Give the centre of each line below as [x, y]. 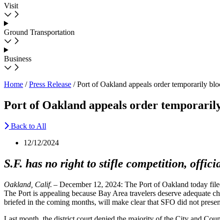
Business [18, 59]
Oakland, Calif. [29, 184]
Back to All [28, 126]
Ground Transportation [39, 32]
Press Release [50, 84]
